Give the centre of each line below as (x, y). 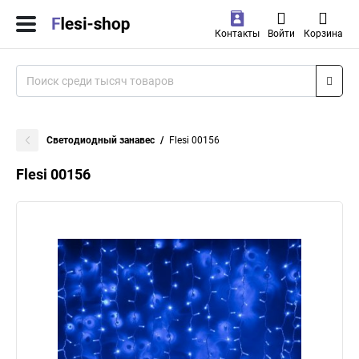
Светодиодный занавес (101, 140)
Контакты (237, 34)
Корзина (323, 34)
